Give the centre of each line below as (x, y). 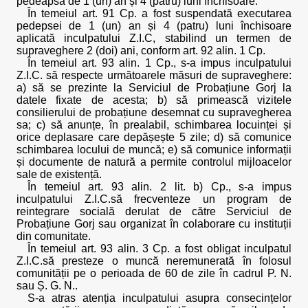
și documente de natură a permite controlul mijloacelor (154, 162)
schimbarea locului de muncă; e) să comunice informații (154, 150)
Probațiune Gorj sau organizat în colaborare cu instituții (154, 224)
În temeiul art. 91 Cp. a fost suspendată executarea (159, 13)
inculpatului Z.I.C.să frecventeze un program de (154, 199)
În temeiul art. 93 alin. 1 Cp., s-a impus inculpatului (159, 63)
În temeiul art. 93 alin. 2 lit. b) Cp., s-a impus (159, 187)
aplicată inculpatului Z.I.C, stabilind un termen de (154, 38)
